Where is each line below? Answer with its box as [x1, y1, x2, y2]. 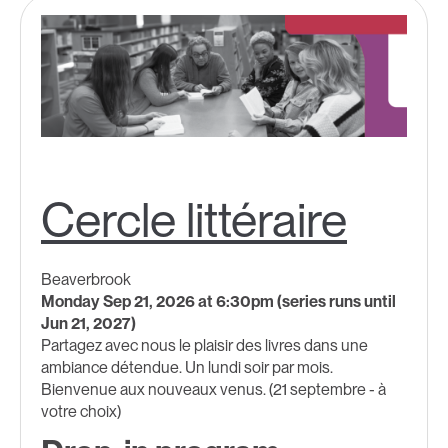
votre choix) [41, 402, 121, 422]
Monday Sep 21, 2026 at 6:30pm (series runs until [41, 292, 396, 312]
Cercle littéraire [41, 191, 347, 250]
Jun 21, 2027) [41, 314, 136, 334]
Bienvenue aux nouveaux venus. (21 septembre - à [41, 380, 386, 400]
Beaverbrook [41, 270, 131, 290]
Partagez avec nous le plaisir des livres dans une [41, 336, 368, 356]
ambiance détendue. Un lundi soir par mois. [41, 358, 333, 378]
